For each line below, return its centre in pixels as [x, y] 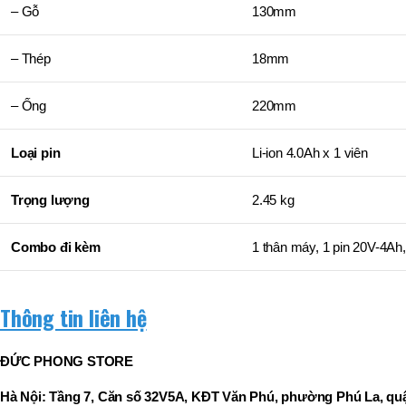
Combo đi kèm [56, 247]
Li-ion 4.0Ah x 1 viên [310, 153]
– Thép [31, 59]
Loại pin [36, 153]
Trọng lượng [50, 200]
